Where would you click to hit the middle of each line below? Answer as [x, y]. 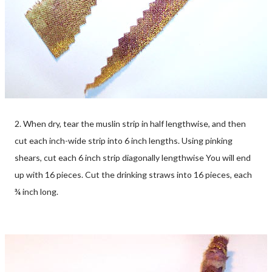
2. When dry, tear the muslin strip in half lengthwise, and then [130, 123]
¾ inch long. [36, 191]
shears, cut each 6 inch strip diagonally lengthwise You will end [133, 157]
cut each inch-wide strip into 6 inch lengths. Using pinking [124, 140]
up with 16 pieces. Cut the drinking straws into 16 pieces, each [133, 174]
